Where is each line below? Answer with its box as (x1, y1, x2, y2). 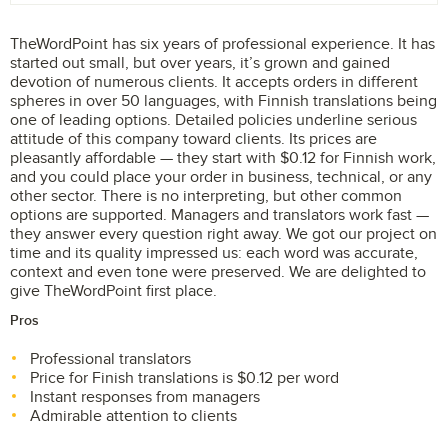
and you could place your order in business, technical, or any (10, 167, 432, 187)
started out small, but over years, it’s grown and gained (10, 53, 390, 73)
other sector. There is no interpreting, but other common (10, 186, 402, 206)
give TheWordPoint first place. (10, 281, 217, 301)
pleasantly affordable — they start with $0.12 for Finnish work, (10, 148, 436, 168)
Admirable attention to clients (30, 406, 237, 426)
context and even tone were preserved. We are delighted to (10, 262, 426, 282)
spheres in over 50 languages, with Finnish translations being (10, 91, 437, 111)
